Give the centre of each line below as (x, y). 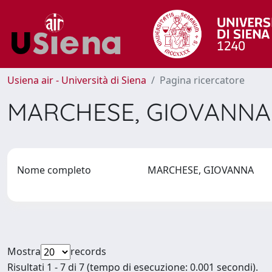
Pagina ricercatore (202, 80)
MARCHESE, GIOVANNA (203, 170)
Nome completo (54, 170)
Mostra (24, 251)
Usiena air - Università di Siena (77, 80)
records (88, 251)
